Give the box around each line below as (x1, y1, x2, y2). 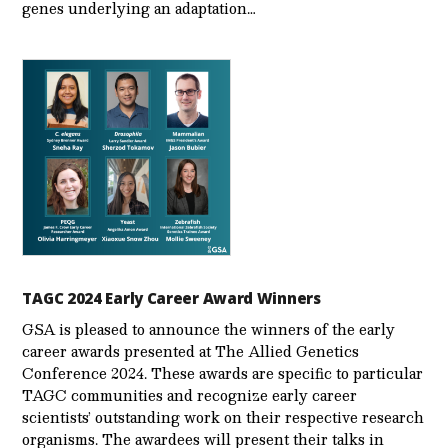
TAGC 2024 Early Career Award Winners (22, 287, 321, 308)
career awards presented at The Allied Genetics (22, 338, 360, 363)
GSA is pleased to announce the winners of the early (22, 316, 396, 341)
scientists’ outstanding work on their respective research (22, 404, 425, 429)
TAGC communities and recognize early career (22, 382, 358, 407)
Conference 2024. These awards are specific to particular (22, 360, 424, 385)
